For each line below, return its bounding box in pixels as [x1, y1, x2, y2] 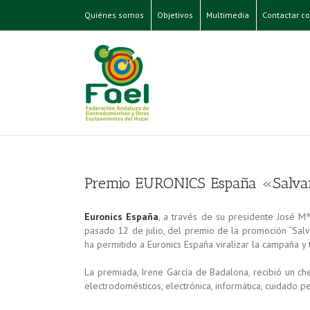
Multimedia [206, 10, 249, 20]
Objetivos [157, 10, 193, 20]
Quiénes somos [84, 10, 144, 20]
